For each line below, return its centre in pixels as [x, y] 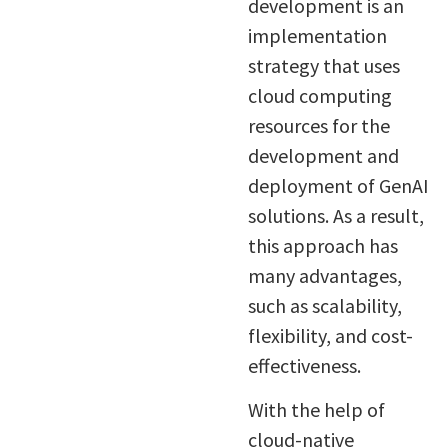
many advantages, [324, 275]
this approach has [322, 245]
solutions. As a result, [335, 215]
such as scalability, [324, 305]
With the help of [316, 410]
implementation [317, 35]
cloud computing [319, 95]
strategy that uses [323, 65]
